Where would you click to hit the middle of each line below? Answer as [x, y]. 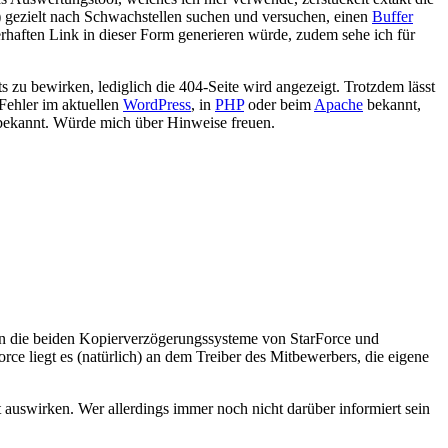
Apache [338, 104]
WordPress [157, 104]
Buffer [392, 16]
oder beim [279, 104]
